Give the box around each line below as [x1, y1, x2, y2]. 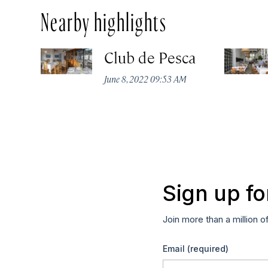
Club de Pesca [104, 47, 196, 68]
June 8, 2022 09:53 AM [104, 73, 187, 85]
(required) [187, 243, 229, 254]
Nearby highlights [41, 12, 167, 26]
